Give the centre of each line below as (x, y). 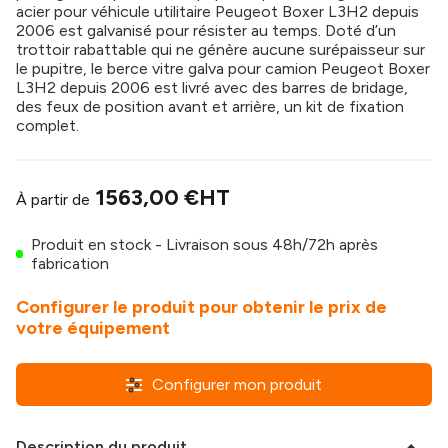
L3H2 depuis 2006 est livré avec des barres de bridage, (212, 87)
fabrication (70, 263)
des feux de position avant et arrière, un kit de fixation (210, 106)
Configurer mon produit (237, 384)
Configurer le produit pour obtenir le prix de (201, 307)
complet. (47, 125)
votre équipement (93, 328)
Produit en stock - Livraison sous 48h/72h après (205, 244)
